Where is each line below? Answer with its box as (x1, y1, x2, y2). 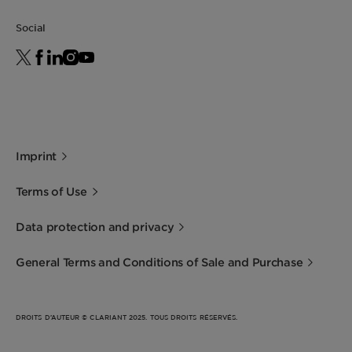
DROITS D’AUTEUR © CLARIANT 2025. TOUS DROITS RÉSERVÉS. (16, 312, 238, 321)
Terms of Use (16, 184, 87, 198)
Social (16, 20, 46, 34)
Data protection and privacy (16, 219, 174, 233)
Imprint (16, 148, 57, 163)
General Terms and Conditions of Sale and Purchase (16, 255, 303, 269)
